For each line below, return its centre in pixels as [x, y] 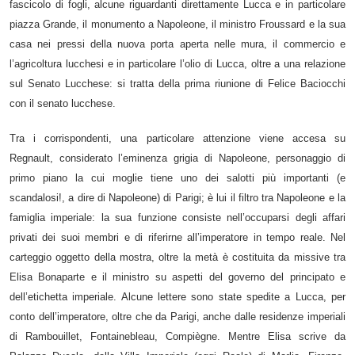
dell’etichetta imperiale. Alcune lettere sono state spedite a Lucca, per [177, 296]
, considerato [84, 158]
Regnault [30, 158]
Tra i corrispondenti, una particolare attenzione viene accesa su [177, 138]
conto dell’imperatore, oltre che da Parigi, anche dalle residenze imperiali [177, 316]
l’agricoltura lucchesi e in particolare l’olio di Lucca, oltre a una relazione [177, 63]
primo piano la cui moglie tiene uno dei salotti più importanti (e [177, 177]
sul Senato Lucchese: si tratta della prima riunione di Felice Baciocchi [177, 83]
